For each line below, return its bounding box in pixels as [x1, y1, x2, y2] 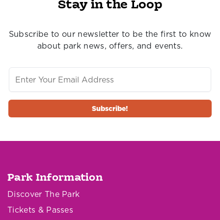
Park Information [7, 173, 103, 183]
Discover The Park [7, 189, 80, 200]
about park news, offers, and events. [37, 40, 183, 52]
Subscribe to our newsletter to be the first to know [8, 28, 212, 40]
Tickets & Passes [7, 204, 74, 216]
